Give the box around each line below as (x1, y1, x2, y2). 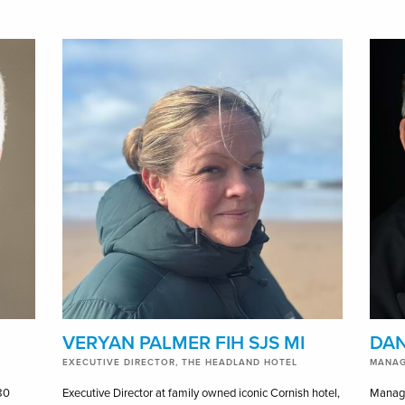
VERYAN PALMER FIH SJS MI (61, 331, 305, 354)
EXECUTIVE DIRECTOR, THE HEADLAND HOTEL (61, 356, 297, 368)
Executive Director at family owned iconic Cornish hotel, (61, 385, 340, 400)
